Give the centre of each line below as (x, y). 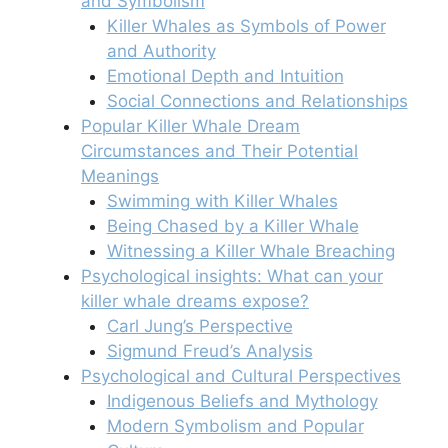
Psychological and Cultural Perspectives (241, 375)
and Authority (161, 50)
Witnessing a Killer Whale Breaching (250, 250)
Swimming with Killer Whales (222, 200)
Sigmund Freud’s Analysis (209, 350)
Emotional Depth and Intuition (225, 75)
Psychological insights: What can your (232, 275)
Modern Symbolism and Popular (235, 425)
